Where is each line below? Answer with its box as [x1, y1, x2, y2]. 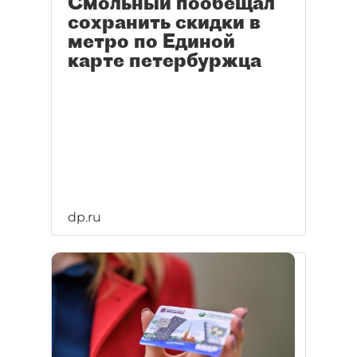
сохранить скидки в [68, 10, 261, 34]
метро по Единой [68, 29, 235, 53]
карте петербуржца [68, 48, 261, 73]
